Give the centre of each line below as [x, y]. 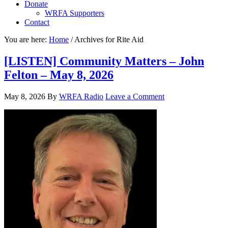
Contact [37, 22]
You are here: [26, 39]
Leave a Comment [135, 96]
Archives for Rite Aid [108, 39]
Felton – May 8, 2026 [59, 75]
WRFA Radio [81, 96]
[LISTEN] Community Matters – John [104, 61]
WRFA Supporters [75, 13]
